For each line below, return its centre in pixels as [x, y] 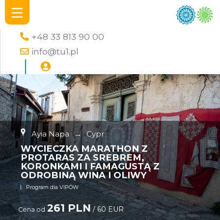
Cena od [32, 209]
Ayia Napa [51, 134]
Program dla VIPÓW [53, 187]
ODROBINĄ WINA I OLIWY [84, 175]
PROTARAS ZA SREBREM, [83, 157]
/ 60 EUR [108, 209]
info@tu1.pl [55, 51]
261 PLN [69, 208]
